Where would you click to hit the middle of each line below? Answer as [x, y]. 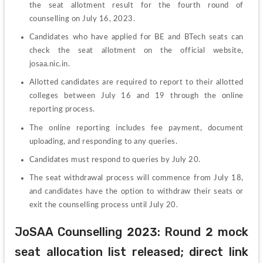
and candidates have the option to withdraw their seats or [136, 192]
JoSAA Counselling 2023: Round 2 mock [131, 232]
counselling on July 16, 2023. [82, 18]
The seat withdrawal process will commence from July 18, [136, 178]
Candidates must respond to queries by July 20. [115, 159]
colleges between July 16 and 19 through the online [136, 96]
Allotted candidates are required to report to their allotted [136, 82]
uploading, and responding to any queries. [103, 141]
